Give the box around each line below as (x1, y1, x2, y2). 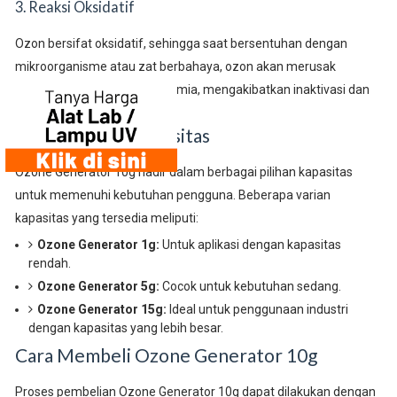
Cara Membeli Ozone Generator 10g (14, 343, 317, 366)
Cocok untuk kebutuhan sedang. (159, 278, 341, 293)
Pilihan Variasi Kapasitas (14, 123, 210, 146)
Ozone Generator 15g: (36, 301, 167, 316)
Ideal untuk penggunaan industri (166, 301, 348, 316)
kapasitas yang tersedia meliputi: (14, 210, 198, 225)
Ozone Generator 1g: (36, 237, 160, 252)
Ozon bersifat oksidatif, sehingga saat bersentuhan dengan (14, 35, 347, 51)
